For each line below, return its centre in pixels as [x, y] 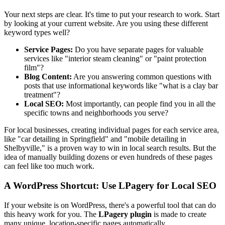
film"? [34, 68]
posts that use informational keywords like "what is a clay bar [121, 86]
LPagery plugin [125, 214]
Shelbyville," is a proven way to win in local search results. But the [110, 148]
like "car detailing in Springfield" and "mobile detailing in [95, 139]
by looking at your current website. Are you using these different [106, 24]
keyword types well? [37, 33]
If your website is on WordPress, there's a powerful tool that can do [110, 205]
